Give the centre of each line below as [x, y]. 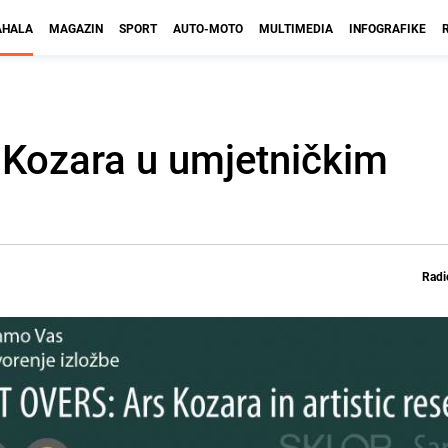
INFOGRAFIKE [387, 28]
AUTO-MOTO [208, 28]
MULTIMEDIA [296, 28]
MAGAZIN [76, 28]
